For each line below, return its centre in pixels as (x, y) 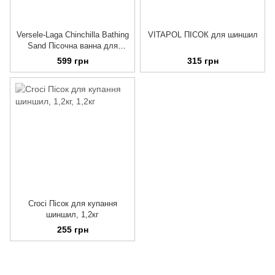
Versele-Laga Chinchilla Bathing (72, 35)
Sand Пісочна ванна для (72, 46)
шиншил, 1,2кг (72, 215)
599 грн (72, 61)
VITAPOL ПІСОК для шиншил (203, 35)
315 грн (203, 61)
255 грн (72, 230)
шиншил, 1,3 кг (72, 57)
